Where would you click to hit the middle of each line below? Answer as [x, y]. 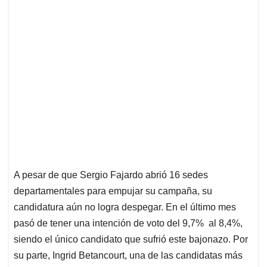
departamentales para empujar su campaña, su [113, 191]
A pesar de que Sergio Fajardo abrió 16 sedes [111, 175]
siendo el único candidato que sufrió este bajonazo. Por [131, 240]
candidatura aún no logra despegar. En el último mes [125, 207]
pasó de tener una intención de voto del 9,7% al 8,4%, [128, 223]
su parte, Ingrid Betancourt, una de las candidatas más [128, 256]
